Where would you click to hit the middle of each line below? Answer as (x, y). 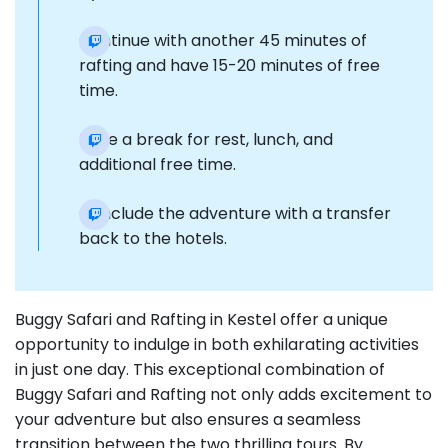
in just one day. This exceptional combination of (200, 370)
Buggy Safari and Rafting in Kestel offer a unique (201, 320)
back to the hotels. (153, 239)
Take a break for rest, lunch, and (206, 140)
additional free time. (157, 165)
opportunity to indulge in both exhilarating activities (217, 345)
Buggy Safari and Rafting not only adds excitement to (223, 395)
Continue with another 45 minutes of (223, 41)
